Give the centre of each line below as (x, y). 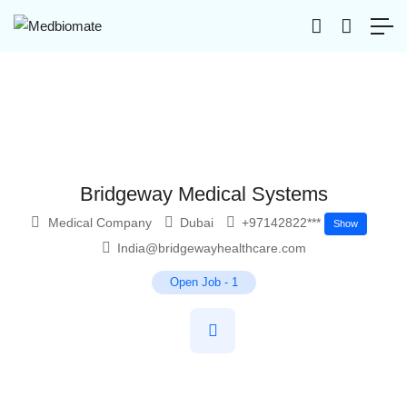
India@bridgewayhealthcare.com (209, 248)
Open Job (195, 283)
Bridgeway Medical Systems (203, 194)
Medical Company (100, 223)
